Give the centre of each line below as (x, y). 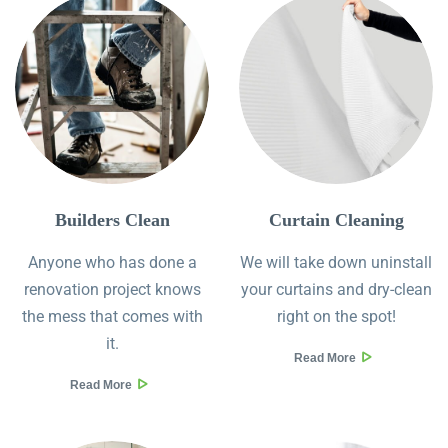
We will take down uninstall (336, 263)
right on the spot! (336, 317)
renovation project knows (112, 290)
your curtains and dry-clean (336, 290)
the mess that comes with (112, 317)
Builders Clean (112, 220)
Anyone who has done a (112, 263)
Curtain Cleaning (336, 220)
